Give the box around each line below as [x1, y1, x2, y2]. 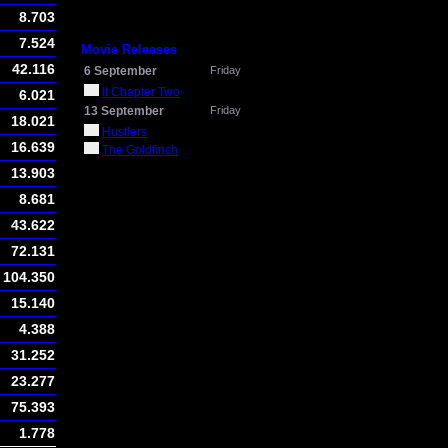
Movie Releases [81, 42, 177, 57]
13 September [84, 104, 164, 118]
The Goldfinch [102, 143, 178, 157]
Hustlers [102, 125, 147, 139]
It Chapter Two [102, 85, 180, 99]
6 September [84, 64, 157, 78]
